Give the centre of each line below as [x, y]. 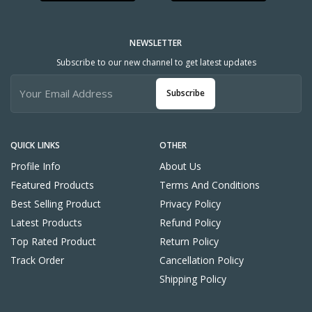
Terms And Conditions [210, 185]
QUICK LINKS [36, 145]
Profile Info [36, 166]
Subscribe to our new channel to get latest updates [156, 62]
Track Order [37, 260]
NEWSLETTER [156, 42]
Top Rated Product [53, 241]
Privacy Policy [190, 203]
